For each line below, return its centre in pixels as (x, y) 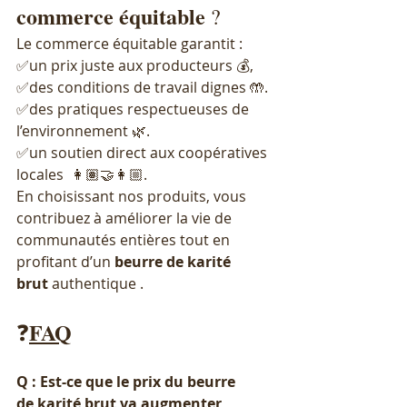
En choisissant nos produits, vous (133, 197)
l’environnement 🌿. (83, 131)
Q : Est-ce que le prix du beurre (128, 382)
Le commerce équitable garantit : (129, 44)
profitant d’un (65, 262)
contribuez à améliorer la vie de (126, 218)
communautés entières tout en (125, 240)
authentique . (96, 284)
